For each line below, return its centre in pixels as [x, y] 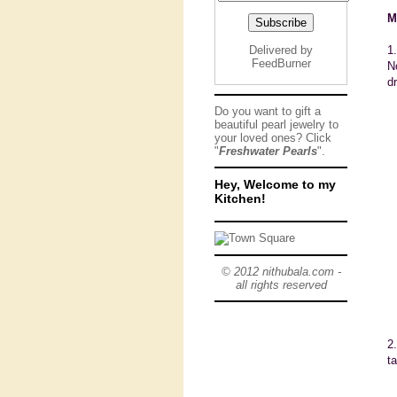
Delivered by [281, 50]
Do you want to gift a [268, 111]
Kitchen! [240, 198]
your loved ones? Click [273, 138]
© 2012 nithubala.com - [281, 272]
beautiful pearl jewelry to [276, 125]
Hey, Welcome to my [275, 184]
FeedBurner [281, 63]
